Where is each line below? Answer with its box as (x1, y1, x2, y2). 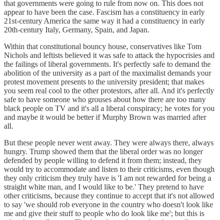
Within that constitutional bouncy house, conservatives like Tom (4, 42, 201, 51)
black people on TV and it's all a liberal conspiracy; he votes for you (4, 104, 215, 112)
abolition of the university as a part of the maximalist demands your (4, 68, 211, 77)
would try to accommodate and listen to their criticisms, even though (4, 165, 215, 173)
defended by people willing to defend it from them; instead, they (4, 156, 202, 165)
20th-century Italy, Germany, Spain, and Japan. (4, 25, 149, 34)
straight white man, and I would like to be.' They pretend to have (4, 182, 204, 191)
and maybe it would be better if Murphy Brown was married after (4, 112, 206, 121)
